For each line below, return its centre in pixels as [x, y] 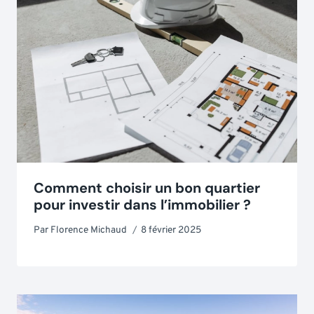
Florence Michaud [89, 231]
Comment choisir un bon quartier [147, 188]
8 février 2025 [171, 231]
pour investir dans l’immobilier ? [142, 205]
